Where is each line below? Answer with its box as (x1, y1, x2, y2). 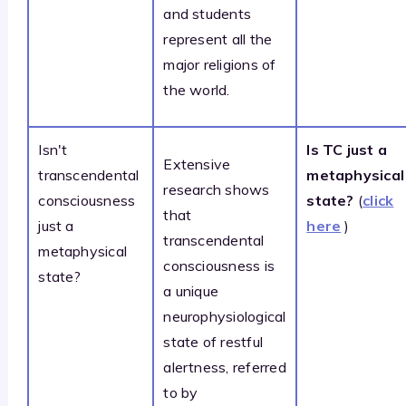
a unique (163, 281, 219, 300)
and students (163, 4, 252, 23)
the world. (163, 80, 230, 99)
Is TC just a (306, 140, 388, 159)
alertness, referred (163, 357, 286, 376)
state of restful (163, 332, 264, 351)
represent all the (163, 29, 273, 48)
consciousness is (163, 256, 275, 275)
